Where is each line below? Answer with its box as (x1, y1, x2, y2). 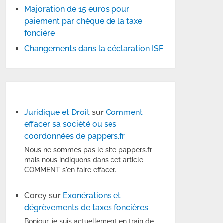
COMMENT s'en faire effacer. (24, 166, 117, 174)
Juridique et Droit (24, 108, 90, 117)
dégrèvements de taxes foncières (24, 203, 149, 213)
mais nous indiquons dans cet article (24, 156, 144, 164)
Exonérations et (63, 191, 121, 201)
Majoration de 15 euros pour (24, 4, 130, 14)
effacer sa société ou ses (24, 119, 117, 129)
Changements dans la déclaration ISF (24, 44, 164, 53)
